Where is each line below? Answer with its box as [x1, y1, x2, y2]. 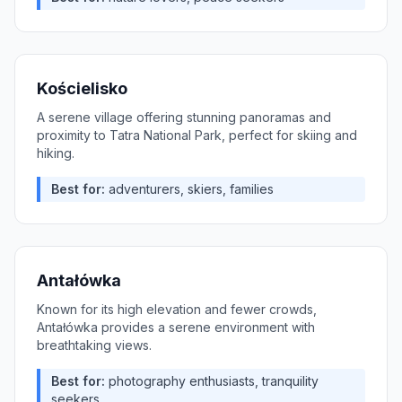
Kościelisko [37, 79, 127, 98]
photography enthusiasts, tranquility [109, 373, 319, 389]
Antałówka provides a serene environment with [37, 319, 315, 335]
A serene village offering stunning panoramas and [37, 109, 331, 125]
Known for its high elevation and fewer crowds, [37, 301, 317, 317]
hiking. [37, 145, 74, 161]
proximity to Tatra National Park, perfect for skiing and [37, 127, 357, 143]
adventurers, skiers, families [109, 181, 274, 197]
